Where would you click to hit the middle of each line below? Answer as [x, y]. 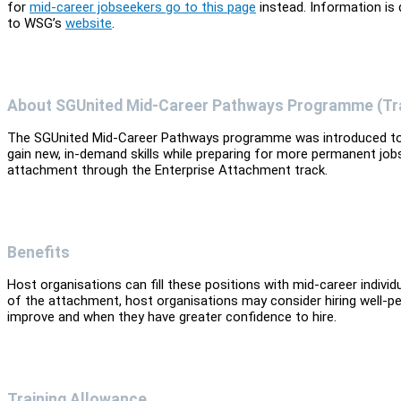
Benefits [38, 252]
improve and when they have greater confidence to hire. [172, 317]
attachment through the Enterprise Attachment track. [169, 171]
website [89, 24]
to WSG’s [36, 24]
